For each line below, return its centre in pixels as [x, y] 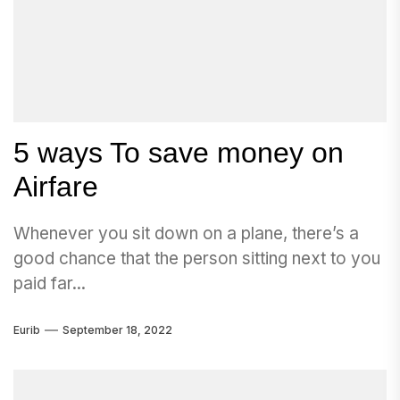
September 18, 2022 [117, 329]
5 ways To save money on [179, 153]
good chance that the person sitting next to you [197, 258]
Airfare [56, 187]
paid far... [50, 283]
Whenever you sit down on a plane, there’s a [186, 233]
